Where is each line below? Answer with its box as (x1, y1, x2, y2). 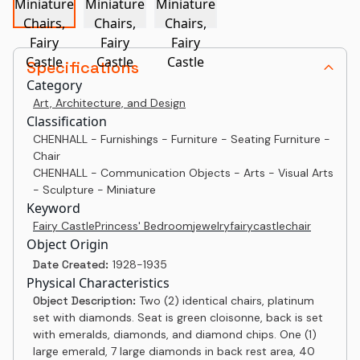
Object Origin (27, 235, 108, 253)
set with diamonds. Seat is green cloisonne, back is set (33, 310, 323, 325)
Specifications (27, 57, 139, 78)
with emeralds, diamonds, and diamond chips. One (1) (33, 327, 317, 342)
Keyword (27, 199, 80, 217)
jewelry (193, 219, 230, 233)
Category (27, 76, 82, 94)
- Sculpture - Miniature (33, 182, 156, 197)
